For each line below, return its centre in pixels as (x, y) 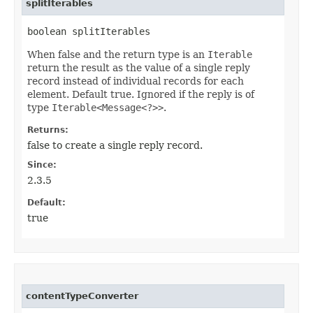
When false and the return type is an (117, 55)
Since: (42, 165)
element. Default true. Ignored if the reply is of (141, 95)
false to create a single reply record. (115, 146)
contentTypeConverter (82, 296)
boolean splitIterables (89, 32)
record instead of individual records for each (136, 81)
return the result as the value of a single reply (139, 68)
